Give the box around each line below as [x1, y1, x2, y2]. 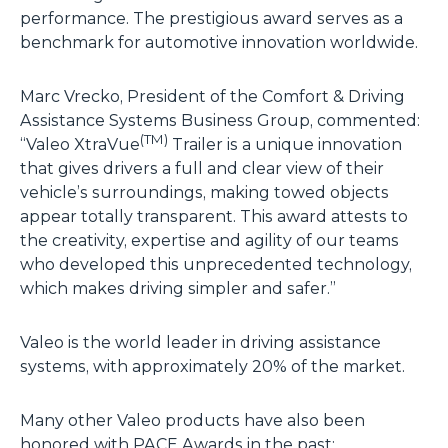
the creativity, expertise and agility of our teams [20, 230, 399, 250]
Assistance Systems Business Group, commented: [20, 110, 420, 130]
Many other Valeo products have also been [20, 410, 365, 430]
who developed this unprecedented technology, [20, 254, 412, 274]
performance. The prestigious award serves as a [20, 8, 403, 28]
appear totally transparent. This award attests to [20, 206, 408, 226]
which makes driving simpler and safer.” [20, 278, 336, 298]
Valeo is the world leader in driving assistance [20, 332, 381, 352]
